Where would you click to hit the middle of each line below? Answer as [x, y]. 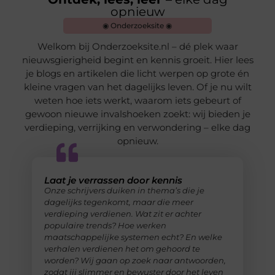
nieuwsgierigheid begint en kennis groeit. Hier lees [137, 60]
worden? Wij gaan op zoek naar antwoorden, [135, 260]
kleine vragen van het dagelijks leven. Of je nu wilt [137, 87]
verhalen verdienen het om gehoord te [122, 248]
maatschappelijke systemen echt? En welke [133, 237]
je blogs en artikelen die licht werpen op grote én [137, 74]
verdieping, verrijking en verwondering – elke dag [137, 128]
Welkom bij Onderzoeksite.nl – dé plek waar [137, 47]
